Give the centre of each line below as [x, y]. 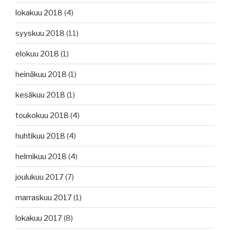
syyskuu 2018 [40, 33]
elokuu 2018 [37, 54]
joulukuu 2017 [40, 177]
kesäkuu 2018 [40, 95]
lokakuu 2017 [39, 218]
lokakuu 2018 [39, 13]
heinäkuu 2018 [41, 74]
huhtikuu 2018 [40, 136]
